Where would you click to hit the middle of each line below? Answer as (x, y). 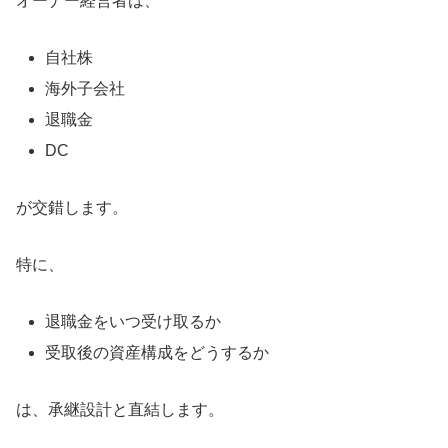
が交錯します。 (72, 208)
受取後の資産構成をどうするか (157, 352)
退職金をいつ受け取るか (133, 321)
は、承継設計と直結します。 (120, 409)
